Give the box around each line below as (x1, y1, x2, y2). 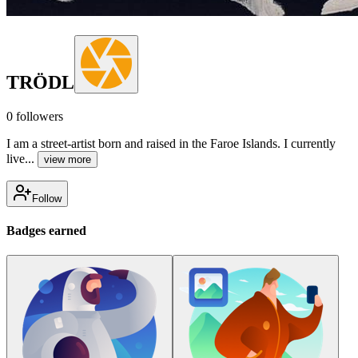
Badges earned (6, 224, 86, 238)
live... (6, 151, 34, 165)
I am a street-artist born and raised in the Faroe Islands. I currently (6, 136, 336, 150)
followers (13, 109, 63, 123)
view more (44, 153, 91, 165)
